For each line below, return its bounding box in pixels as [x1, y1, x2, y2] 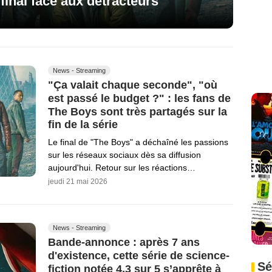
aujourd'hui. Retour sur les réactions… [48, 163, 195, 173]
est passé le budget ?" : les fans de [48, 92, 231, 104]
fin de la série [48, 118, 118, 131]
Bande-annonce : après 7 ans [48, 236, 200, 248]
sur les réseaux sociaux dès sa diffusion [48, 150, 201, 160]
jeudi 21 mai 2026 [48, 177, 107, 186]
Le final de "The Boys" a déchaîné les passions [48, 137, 228, 148]
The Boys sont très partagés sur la [48, 105, 227, 118]
